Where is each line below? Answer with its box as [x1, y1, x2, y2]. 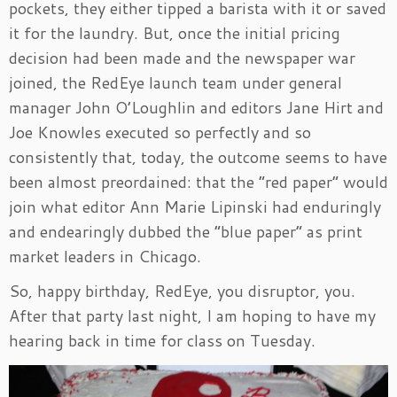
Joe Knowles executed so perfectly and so [9, 121, 311, 144]
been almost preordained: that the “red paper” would [9, 170, 388, 194]
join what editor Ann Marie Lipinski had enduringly [9, 195, 381, 219]
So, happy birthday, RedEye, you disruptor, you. [9, 279, 355, 303]
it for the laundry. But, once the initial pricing [9, 21, 340, 45]
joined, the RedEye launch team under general [9, 71, 342, 95]
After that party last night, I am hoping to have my [9, 304, 376, 328]
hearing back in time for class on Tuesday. [9, 329, 315, 353]
